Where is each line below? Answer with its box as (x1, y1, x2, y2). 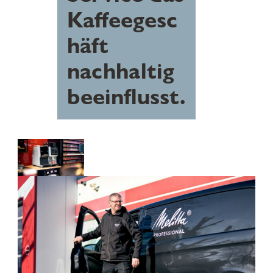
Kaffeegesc (66, 6, 177, 34)
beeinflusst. (66, 83, 185, 111)
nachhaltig (66, 57, 174, 85)
